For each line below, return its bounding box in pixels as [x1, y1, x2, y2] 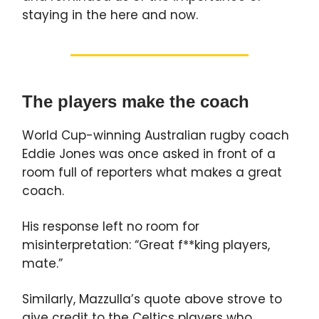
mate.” [22, 255, 63, 273]
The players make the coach [22, 92, 249, 112]
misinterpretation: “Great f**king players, [22, 236, 270, 254]
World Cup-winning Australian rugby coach [22, 127, 289, 145]
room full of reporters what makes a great [22, 164, 282, 182]
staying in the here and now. [22, 6, 198, 24]
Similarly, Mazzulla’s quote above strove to [22, 291, 282, 308]
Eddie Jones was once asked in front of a [22, 145, 276, 163]
